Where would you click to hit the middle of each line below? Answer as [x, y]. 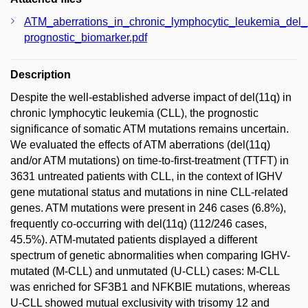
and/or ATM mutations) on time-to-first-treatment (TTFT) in [150, 160]
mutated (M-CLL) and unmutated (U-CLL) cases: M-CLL [145, 271]
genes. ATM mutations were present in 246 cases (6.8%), [148, 208]
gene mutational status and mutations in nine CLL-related [149, 192]
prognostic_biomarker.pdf [86, 37]
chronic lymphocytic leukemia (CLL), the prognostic [134, 113]
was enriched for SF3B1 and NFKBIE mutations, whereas [150, 287]
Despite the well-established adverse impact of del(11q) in [151, 97]
